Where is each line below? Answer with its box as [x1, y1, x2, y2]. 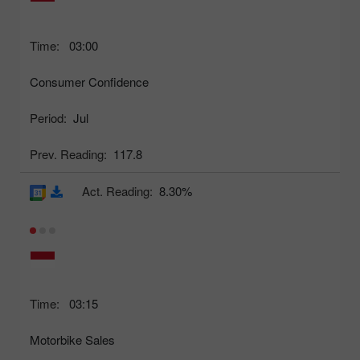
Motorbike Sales [30, 330, 115, 348]
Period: [30, 108, 67, 126]
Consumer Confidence [30, 72, 149, 90]
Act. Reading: [82, 182, 153, 199]
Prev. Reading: [30, 145, 107, 162]
